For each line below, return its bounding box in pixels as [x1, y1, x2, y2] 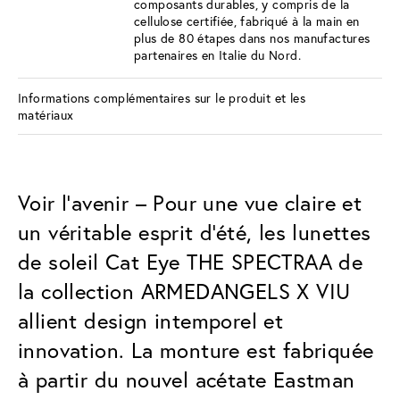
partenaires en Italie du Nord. [134, 46, 301, 63]
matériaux [18, 105, 74, 123]
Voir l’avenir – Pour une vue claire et [18, 187, 362, 217]
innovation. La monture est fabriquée [18, 335, 374, 364]
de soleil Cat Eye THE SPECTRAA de [18, 246, 363, 276]
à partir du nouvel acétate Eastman [18, 364, 355, 394]
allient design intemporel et [18, 305, 284, 335]
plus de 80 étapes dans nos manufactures [134, 29, 371, 46]
